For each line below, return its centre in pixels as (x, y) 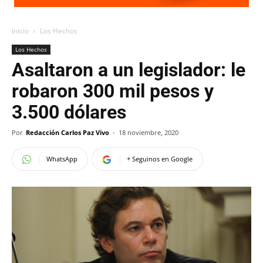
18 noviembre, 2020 (149, 132)
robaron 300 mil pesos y (113, 91)
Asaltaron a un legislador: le (129, 70)
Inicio (20, 31)
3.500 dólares (69, 112)
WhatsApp (62, 159)
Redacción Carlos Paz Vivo (68, 132)
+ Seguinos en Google (160, 159)
